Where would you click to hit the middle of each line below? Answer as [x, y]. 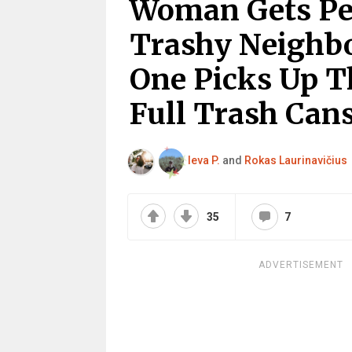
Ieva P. [203, 160]
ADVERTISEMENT [301, 265]
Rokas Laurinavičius [295, 160]
